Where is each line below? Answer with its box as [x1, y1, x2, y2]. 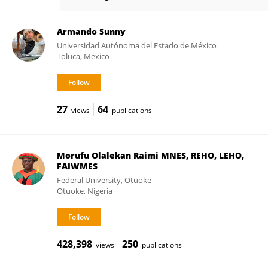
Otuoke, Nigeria [56, 185, 112, 196]
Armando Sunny [56, 26, 126, 37]
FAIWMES [56, 160, 98, 172]
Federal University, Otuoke [56, 175, 151, 185]
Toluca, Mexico [56, 51, 109, 62]
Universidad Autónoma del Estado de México [56, 40, 217, 51]
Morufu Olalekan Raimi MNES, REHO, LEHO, [56, 150, 244, 161]
